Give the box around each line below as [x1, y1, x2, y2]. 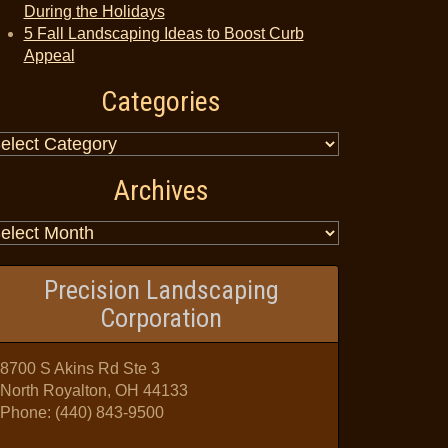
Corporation [100, 303, 222, 333]
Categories [101, 85, 221, 118]
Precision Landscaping [43, 275, 279, 305]
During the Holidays [23, 3, 165, 20]
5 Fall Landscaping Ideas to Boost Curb [23, 25, 304, 42]
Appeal [23, 47, 75, 64]
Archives [113, 174, 209, 207]
